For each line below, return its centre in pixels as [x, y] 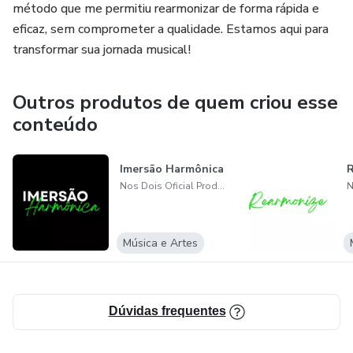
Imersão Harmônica [171, 169]
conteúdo [55, 124]
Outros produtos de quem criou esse [175, 102]
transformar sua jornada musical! [102, 50]
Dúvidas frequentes [167, 311]
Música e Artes [160, 243]
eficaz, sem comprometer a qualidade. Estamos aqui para [171, 29]
